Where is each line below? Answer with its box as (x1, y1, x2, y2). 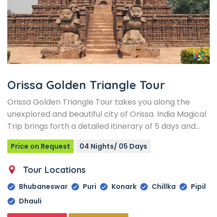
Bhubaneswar (19, 181, 68, 191)
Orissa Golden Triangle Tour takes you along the (7, 96, 190, 108)
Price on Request (11, 141, 70, 151)
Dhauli (19, 196, 42, 206)
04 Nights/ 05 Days (79, 141, 147, 151)
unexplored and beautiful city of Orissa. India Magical (7, 108, 206, 120)
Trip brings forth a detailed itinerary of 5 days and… (7, 120, 200, 132)
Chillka (152, 181, 176, 191)
